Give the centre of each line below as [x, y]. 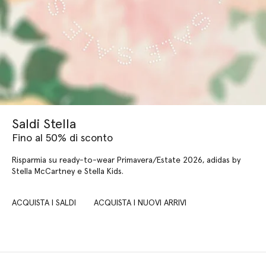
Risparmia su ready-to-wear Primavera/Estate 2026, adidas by [126, 161]
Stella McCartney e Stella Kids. [68, 172]
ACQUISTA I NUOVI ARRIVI [140, 203]
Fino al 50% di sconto [62, 139]
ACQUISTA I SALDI [44, 203]
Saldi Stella [44, 125]
